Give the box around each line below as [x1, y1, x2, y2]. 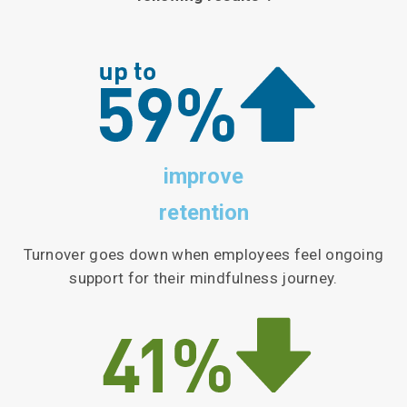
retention [158, 200, 249, 226]
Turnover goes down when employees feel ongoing [23, 245, 384, 264]
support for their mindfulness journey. [69, 269, 338, 288]
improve [164, 164, 243, 190]
